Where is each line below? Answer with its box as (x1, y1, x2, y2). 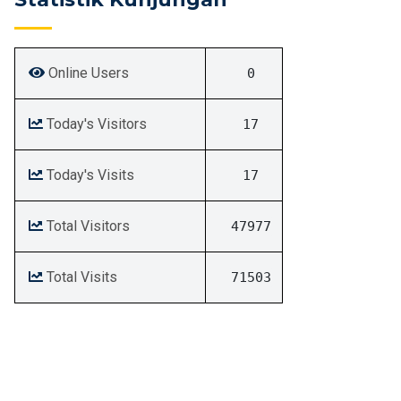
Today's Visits (43, 166, 134, 184)
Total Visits (43, 269, 117, 286)
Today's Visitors (43, 115, 147, 133)
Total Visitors (43, 218, 130, 235)
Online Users (45, 64, 129, 82)
